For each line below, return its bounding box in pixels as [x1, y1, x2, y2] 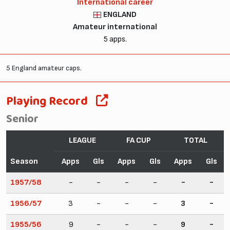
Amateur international [73, 22, 157, 32]
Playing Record [6, 91, 88, 112]
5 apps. [103, 34, 127, 44]
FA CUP [126, 135, 151, 145]
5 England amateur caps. [6, 63, 82, 72]
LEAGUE [69, 135, 96, 145]
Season [10, 156, 38, 166]
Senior [6, 109, 39, 129]
